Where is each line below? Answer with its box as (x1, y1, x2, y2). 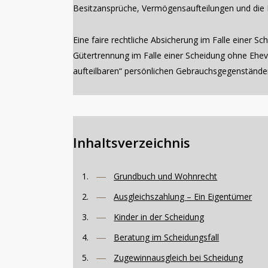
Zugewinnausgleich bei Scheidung (114, 251, 243, 263)
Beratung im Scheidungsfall (114, 231, 220, 243)
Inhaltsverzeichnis (73, 133, 191, 152)
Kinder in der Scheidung (114, 211, 205, 223)
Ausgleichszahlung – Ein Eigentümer (114, 190, 252, 202)
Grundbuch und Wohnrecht (114, 170, 218, 182)
